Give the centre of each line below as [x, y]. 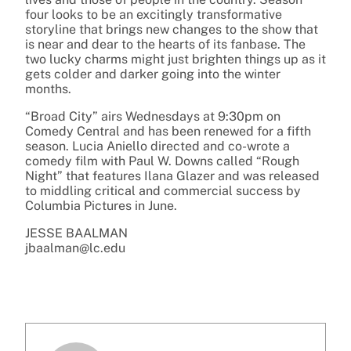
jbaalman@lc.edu [75, 248]
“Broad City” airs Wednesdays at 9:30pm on [153, 117]
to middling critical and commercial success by [163, 191]
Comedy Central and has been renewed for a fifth [168, 132]
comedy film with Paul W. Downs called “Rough [162, 161]
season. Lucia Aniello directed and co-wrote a [157, 147]
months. [48, 89]
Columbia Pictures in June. [101, 206]
